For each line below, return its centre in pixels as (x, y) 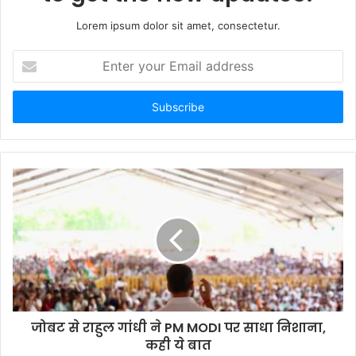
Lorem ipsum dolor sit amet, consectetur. (178, 26)
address (32, 108)
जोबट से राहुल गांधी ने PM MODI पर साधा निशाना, (178, 328)
